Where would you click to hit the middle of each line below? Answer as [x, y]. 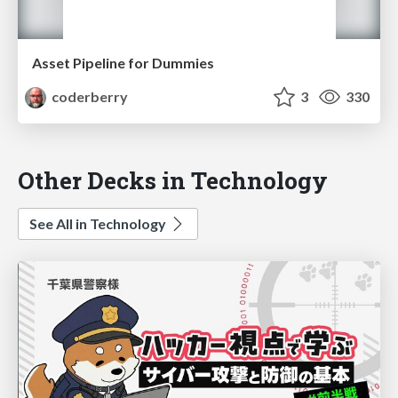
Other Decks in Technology [173, 179]
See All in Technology [99, 223]
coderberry [89, 96]
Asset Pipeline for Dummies [123, 62]
